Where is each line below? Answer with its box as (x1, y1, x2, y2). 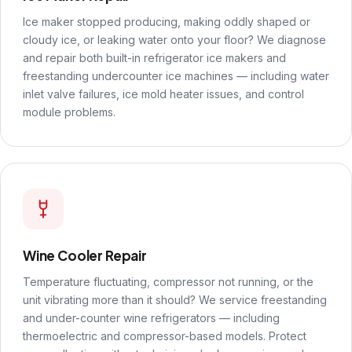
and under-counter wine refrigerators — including (23, 311, 280, 324)
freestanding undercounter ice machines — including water (23, 69, 329, 82)
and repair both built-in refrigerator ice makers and (23, 51, 286, 64)
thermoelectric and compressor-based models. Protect (23, 329, 306, 343)
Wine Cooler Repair (23, 247, 147, 264)
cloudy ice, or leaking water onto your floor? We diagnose (23, 33, 326, 46)
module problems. (23, 105, 115, 119)
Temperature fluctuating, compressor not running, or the (23, 275, 313, 288)
